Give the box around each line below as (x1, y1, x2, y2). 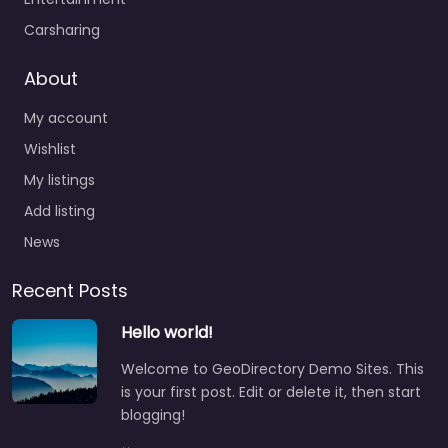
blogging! (121, 405, 185, 426)
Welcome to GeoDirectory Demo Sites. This (121, 359, 424, 380)
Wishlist (24, 139, 76, 160)
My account (24, 108, 108, 129)
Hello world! (121, 321, 213, 345)
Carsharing (24, 20, 100, 41)
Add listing (24, 201, 95, 222)
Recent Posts (12, 278, 128, 304)
